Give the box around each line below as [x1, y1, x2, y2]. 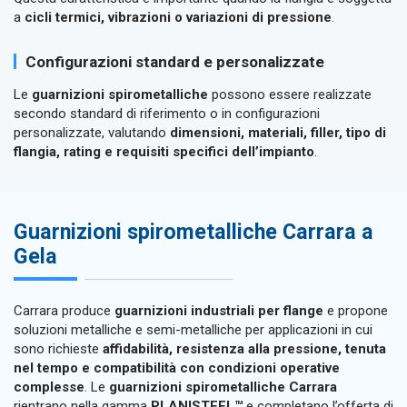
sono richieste [14, 340, 103, 357]
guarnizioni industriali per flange [114, 302, 323, 319]
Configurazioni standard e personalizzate [25, 52, 324, 71]
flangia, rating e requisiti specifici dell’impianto [14, 143, 314, 160]
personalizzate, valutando [14, 124, 170, 141]
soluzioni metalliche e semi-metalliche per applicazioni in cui [14, 321, 372, 338]
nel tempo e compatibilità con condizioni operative [14, 359, 340, 376]
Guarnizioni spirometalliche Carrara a [14, 219, 373, 245]
